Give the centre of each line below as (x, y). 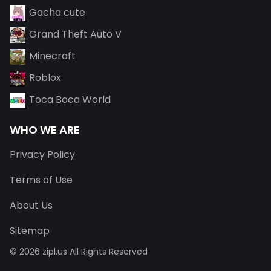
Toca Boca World (70, 100)
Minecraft (52, 56)
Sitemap (30, 231)
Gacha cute (57, 12)
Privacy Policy (42, 155)
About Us (31, 205)
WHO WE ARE (45, 130)
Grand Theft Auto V (75, 34)
